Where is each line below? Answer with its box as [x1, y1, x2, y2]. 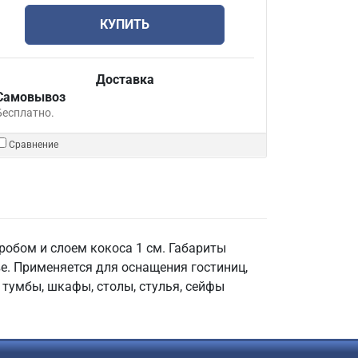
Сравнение [9, 139, 58, 150]
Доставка [95, 72, 154, 87]
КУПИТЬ [100, 17, 149, 32]
